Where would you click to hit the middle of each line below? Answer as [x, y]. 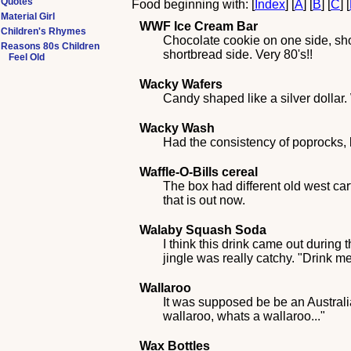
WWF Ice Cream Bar [199, 26]
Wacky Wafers [181, 84]
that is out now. [204, 200]
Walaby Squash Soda [203, 230]
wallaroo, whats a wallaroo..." [244, 316]
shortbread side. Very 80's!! [238, 54]
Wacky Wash [177, 128]
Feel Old [27, 57]
